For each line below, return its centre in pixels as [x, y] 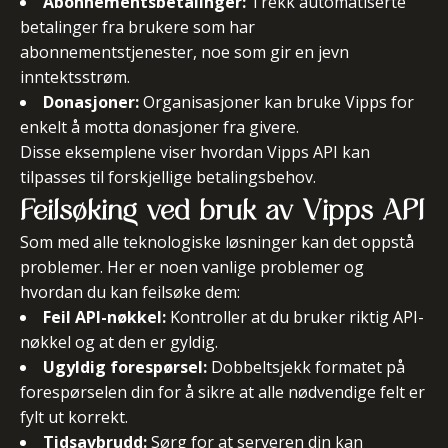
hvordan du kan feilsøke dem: [130, 292]
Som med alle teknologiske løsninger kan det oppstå [217, 242]
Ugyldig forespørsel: [125, 367]
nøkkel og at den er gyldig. [119, 342]
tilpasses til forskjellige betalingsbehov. [168, 177]
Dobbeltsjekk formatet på [306, 367]
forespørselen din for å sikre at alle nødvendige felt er [222, 392]
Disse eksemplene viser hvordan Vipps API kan [195, 152]
